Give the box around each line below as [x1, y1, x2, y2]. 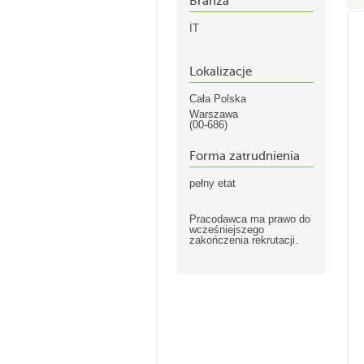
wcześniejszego [189, 223, 264, 236]
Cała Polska [189, 93, 246, 105]
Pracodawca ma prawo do [189, 213, 310, 225]
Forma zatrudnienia [189, 149, 300, 162]
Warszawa [189, 108, 238, 120]
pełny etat [189, 177, 236, 189]
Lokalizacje [189, 65, 252, 78]
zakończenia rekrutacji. [189, 234, 298, 246]
